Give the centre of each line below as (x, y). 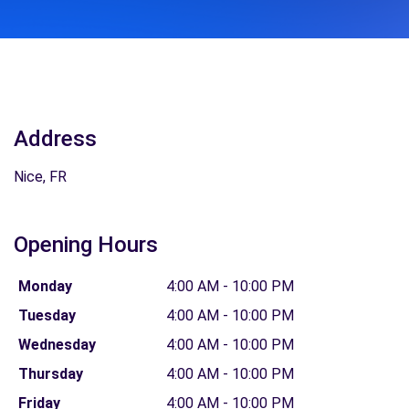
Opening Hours (86, 245)
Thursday (50, 374)
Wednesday (57, 345)
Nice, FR (40, 177)
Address (55, 139)
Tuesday (47, 315)
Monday (45, 286)
